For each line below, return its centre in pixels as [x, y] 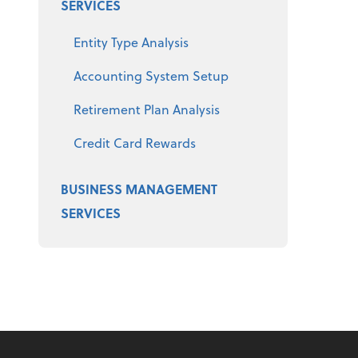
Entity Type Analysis [131, 42]
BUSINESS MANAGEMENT [139, 189]
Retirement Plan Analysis [147, 109]
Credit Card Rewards [135, 142]
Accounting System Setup [151, 75]
